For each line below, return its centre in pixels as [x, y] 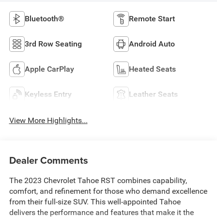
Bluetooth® [44, 18]
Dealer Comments [48, 160]
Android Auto [152, 44]
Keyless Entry [48, 94]
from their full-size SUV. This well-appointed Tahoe [95, 201]
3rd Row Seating [53, 44]
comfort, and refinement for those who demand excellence [108, 191]
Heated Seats [152, 69]
